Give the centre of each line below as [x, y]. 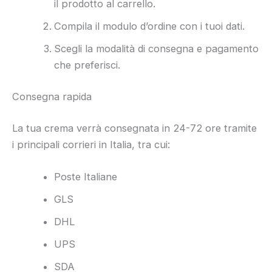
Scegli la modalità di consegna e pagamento [157, 49]
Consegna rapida [52, 97]
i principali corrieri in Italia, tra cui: [91, 144]
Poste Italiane [86, 176]
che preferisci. [87, 65]
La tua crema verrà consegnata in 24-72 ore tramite [134, 128]
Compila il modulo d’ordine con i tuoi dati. [150, 26]
